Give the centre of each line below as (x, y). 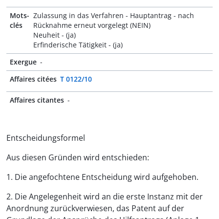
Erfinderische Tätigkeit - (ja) (78, 45)
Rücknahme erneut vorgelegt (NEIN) (92, 25)
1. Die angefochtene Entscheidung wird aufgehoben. (102, 177)
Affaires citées (33, 79)
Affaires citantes (37, 100)
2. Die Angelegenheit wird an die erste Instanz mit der (105, 197)
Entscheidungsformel (46, 138)
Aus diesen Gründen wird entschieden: (78, 157)
